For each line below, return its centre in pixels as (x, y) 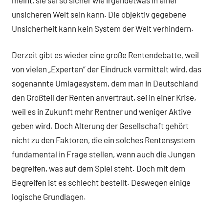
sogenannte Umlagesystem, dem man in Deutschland (105, 83)
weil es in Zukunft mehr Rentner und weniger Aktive (101, 112)
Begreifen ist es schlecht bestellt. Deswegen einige (101, 183)
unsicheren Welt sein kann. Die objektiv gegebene (99, 14)
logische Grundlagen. (49, 197)
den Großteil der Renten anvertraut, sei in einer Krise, (104, 98)
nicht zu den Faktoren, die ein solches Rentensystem (103, 140)
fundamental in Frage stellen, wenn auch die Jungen (103, 154)
